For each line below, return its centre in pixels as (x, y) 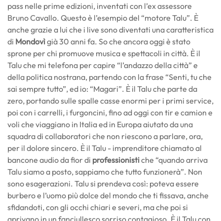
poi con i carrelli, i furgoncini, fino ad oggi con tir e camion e (110, 113)
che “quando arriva (174, 160)
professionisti (116, 160)
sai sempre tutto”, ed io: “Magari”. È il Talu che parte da (102, 89)
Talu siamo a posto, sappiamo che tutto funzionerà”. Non (105, 172)
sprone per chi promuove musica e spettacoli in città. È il (104, 54)
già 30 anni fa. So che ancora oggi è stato (118, 42)
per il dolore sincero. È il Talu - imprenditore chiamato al (105, 148)
